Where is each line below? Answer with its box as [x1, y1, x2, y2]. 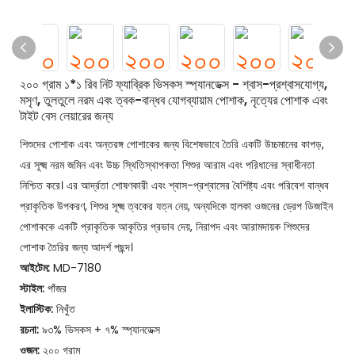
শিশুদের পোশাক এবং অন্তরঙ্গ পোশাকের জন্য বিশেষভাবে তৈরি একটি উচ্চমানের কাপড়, [20, 136, 324, 152]
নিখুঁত [53, 301, 75, 317]
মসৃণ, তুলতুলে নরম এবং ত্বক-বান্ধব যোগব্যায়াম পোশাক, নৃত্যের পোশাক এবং [20, 91, 328, 109]
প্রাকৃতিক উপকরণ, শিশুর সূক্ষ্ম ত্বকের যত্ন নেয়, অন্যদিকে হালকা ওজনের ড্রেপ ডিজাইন [20, 198, 333, 214]
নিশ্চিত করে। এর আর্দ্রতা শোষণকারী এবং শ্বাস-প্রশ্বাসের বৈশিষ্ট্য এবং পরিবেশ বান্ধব [20, 177, 329, 193]
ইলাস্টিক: [20, 301, 53, 317]
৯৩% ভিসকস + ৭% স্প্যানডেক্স [39, 322, 160, 338]
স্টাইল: [20, 281, 44, 296]
